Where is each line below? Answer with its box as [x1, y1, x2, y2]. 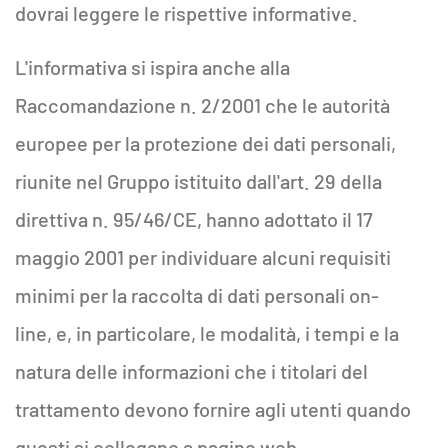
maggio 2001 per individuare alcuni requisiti [15, 245, 391, 269]
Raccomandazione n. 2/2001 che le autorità [15, 93, 390, 117]
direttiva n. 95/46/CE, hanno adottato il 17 [15, 207, 373, 231]
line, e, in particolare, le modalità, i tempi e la [15, 321, 399, 345]
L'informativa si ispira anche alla [15, 55, 290, 79]
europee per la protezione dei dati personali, [15, 131, 396, 155]
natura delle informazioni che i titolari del [15, 359, 368, 383]
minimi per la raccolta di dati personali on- [15, 283, 379, 307]
